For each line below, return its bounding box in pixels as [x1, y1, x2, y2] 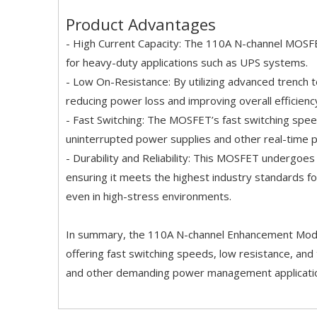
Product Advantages [66, 13, 216, 35]
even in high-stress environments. [66, 189, 231, 203]
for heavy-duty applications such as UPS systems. [66, 55, 308, 69]
